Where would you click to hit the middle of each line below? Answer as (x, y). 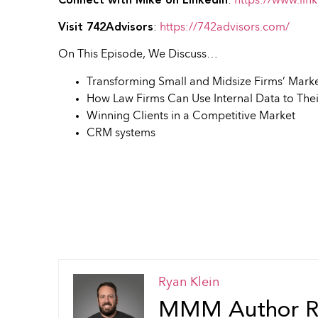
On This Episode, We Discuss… (138, 55)
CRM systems (121, 133)
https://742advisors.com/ (225, 27)
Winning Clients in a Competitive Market (191, 116)
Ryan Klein (189, 283)
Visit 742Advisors (106, 27)
